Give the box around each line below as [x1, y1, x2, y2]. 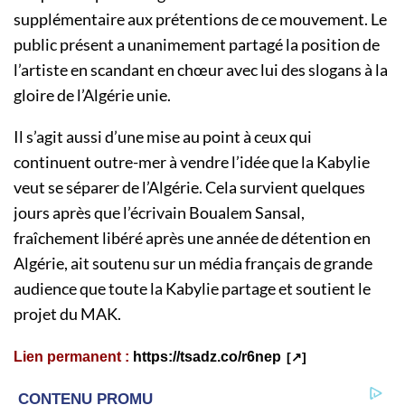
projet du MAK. [14, 304, 124, 325]
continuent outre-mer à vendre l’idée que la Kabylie [14, 152, 370, 173]
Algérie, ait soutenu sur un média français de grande [14, 253, 372, 274]
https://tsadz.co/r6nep [133, 349, 281, 365]
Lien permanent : [14, 349, 129, 365]
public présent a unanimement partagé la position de [14, 34, 380, 55]
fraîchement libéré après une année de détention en [14, 228, 371, 249]
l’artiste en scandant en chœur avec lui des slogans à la [14, 60, 388, 80]
